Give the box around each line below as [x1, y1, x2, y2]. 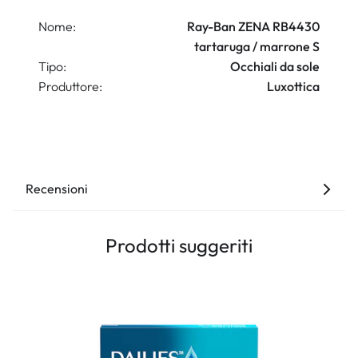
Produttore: [38, 78, 102, 94]
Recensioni [26, 181, 88, 197]
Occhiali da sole [230, 58, 320, 74]
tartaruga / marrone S [194, 38, 320, 54]
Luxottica [267, 78, 320, 94]
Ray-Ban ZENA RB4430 [187, 18, 320, 34]
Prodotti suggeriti [105, 233, 253, 257]
